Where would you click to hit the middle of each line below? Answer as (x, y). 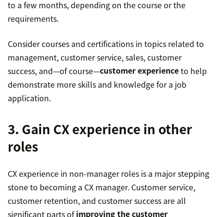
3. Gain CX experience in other (100, 129)
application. (29, 98)
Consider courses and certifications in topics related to (106, 43)
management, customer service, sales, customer (95, 57)
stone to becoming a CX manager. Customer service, (101, 187)
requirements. (33, 18)
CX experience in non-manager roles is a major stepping (108, 173)
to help (193, 70)
